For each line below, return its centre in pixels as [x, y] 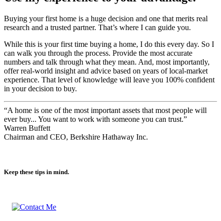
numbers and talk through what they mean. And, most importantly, [107, 71]
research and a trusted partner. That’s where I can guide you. [98, 36]
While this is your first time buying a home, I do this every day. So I [109, 53]
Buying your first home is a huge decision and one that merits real [106, 27]
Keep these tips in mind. [37, 181]
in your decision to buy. [40, 97]
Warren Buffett [27, 137]
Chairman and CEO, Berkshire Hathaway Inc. [76, 146]
